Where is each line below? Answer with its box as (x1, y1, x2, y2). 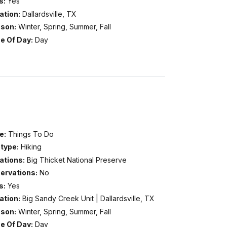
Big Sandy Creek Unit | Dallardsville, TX (22, 194, 155, 203)
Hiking (20, 142, 42, 152)
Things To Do (8, 129, 54, 138)
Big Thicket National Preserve (26, 155, 127, 164)
